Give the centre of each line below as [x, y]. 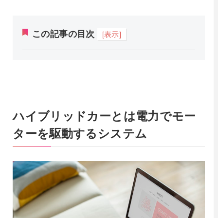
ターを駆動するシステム [80, 133]
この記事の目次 [64, 34]
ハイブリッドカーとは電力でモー [104, 116]
